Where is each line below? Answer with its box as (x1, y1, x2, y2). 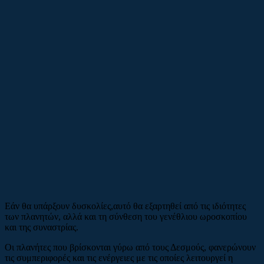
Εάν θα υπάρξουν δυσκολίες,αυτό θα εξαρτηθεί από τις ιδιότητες (5, 200, 246, 211)
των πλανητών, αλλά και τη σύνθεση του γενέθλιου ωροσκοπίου (5, 211, 247, 222)
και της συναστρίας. (5, 222, 78, 232)
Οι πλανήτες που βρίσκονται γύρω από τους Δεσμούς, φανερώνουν (5, 242, 256, 252)
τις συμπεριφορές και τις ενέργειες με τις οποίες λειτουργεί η (5, 252, 233, 263)
